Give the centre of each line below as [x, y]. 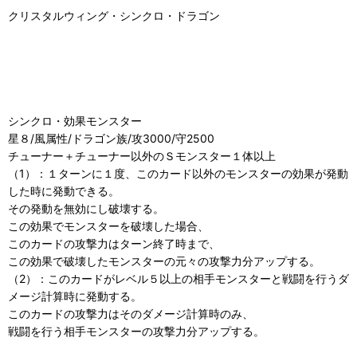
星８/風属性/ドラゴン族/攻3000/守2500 [111, 138]
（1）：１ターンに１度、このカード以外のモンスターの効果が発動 [178, 173]
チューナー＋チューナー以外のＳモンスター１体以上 [142, 156]
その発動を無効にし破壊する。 [86, 208]
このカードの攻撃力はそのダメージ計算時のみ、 [131, 314]
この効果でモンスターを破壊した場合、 [108, 226]
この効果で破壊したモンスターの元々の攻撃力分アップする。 [164, 261]
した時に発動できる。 [64, 191]
